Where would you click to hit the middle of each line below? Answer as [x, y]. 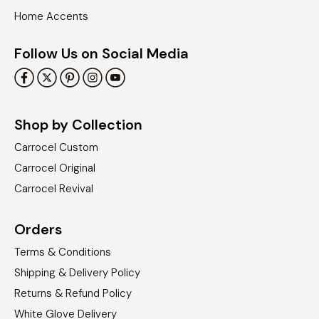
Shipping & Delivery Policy [77, 272]
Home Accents [51, 16]
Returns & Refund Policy [73, 293]
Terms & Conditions [63, 252]
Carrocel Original [55, 168]
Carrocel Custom [56, 147]
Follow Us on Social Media [101, 53]
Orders [38, 229]
